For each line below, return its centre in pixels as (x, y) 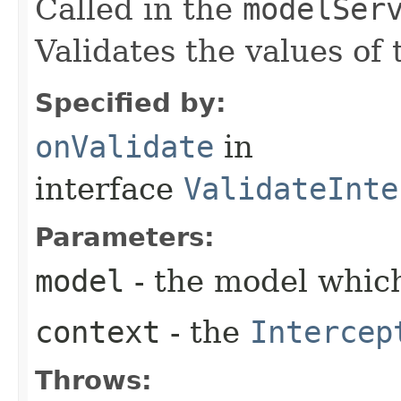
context (98, 332)
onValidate (124, 146)
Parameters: (125, 237)
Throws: (94, 380)
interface (109, 188)
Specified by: (131, 102)
